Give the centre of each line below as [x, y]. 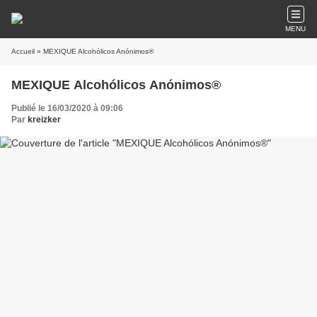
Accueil [23, 51]
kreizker [44, 120]
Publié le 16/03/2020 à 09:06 [67, 108]
